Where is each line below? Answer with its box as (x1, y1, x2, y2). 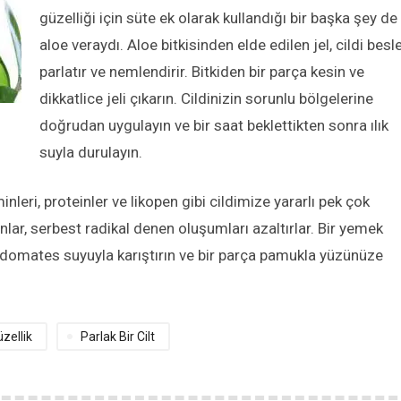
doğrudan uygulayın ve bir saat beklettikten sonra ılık (39, 116, 388, 135)
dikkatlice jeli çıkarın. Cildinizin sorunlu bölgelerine (39, 90, 373, 108)
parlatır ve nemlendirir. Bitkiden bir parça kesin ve (39, 63, 364, 81)
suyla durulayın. (39, 143, 142, 162)
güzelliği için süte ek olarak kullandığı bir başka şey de (39, 9, 397, 28)
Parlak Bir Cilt (81, 329, 155, 345)
